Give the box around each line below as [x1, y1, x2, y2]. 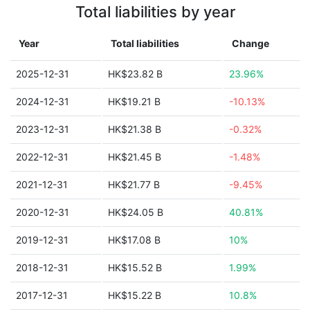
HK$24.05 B [108, 206, 163, 218]
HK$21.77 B [108, 179, 160, 190]
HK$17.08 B [108, 234, 161, 246]
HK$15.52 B [108, 262, 162, 273]
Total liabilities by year [75, 3, 235, 21]
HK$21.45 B [108, 151, 161, 163]
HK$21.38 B [108, 123, 161, 135]
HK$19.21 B [108, 95, 161, 107]
